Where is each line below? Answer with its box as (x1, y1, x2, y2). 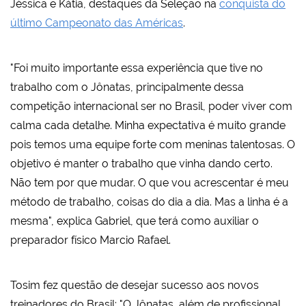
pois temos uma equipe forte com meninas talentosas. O (10, 138, 295, 152)
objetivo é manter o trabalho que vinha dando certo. (10, 157, 273, 171)
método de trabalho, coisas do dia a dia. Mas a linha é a (10, 195, 288, 209)
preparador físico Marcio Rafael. (10, 234, 171, 247)
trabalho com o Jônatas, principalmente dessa (10, 81, 244, 94)
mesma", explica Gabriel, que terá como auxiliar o (10, 214, 259, 228)
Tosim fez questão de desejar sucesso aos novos (10, 279, 259, 292)
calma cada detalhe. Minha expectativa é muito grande (10, 119, 286, 133)
